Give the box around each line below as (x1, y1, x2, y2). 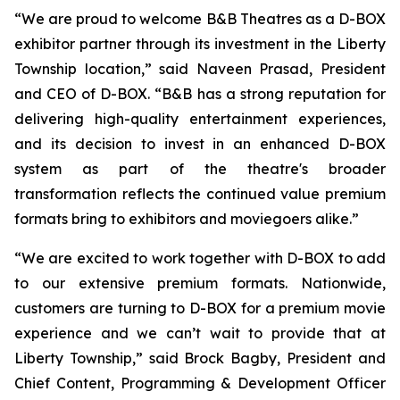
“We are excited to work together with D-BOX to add (14, 249, 386, 267)
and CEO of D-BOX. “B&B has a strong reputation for (14, 85, 386, 103)
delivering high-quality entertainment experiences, (14, 110, 386, 128)
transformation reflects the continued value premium (14, 185, 386, 203)
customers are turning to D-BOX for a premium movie (14, 299, 386, 317)
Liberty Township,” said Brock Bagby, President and (14, 349, 386, 367)
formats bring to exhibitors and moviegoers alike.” (14, 210, 359, 228)
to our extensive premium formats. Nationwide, (14, 274, 386, 292)
